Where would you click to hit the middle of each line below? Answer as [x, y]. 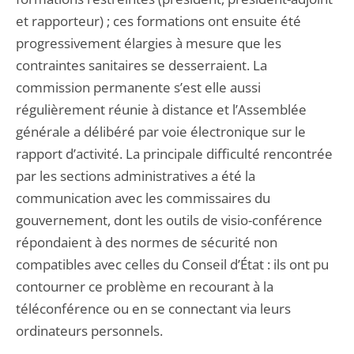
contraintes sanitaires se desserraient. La [141, 65]
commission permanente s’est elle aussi [138, 87]
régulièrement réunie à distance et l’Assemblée [161, 109]
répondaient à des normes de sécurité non [147, 242]
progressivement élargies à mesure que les [149, 43]
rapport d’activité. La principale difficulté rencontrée [174, 154]
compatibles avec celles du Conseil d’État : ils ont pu [172, 264]
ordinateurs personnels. [89, 331]
